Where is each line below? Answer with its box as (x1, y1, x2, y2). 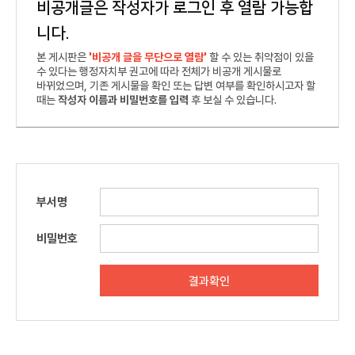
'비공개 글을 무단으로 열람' (89, 51, 209, 63)
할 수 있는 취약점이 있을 (209, 51, 314, 63)
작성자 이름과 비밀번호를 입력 (58, 94, 189, 106)
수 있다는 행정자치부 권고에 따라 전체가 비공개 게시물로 (36, 65, 281, 78)
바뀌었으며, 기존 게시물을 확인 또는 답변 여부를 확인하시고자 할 (36, 79, 315, 92)
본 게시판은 (36, 51, 89, 63)
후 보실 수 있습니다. (189, 94, 277, 106)
